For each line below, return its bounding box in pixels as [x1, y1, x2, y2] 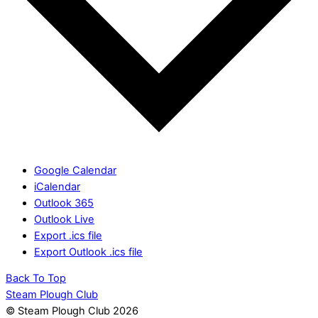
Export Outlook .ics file [34, 245, 143, 258]
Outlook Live [34, 212, 94, 226]
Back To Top [6, 272, 66, 285]
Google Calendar [34, 163, 116, 177]
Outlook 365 [34, 196, 94, 209]
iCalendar [34, 180, 80, 193]
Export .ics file [34, 229, 102, 242]
